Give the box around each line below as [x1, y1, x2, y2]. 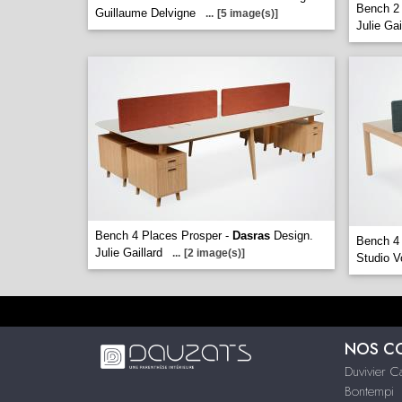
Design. [270, 229, 313, 242]
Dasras [232, 229, 270, 242]
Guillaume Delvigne [95, 6, 196, 20]
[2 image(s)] [184, 247, 245, 259]
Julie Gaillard [95, 246, 162, 259]
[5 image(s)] [217, 7, 278, 20]
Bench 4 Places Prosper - [95, 229, 232, 242]
